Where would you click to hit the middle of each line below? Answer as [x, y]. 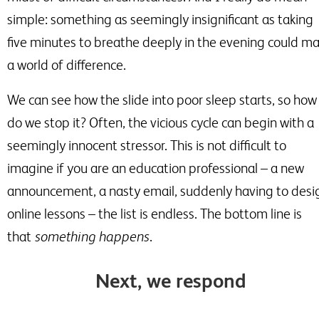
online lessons [48, 214]
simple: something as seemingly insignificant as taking [160, 20]
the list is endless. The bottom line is [200, 214]
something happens [90, 237]
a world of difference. [68, 65]
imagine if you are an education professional [134, 168]
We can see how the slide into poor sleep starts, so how [162, 100]
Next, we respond [171, 281]
